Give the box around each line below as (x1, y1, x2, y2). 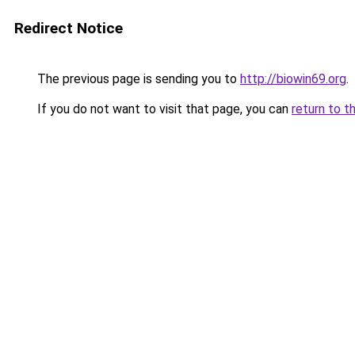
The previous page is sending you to (34, 71, 240, 86)
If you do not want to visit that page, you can (34, 101, 292, 116)
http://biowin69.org (240, 71, 346, 86)
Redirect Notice (14, 19, 123, 37)
